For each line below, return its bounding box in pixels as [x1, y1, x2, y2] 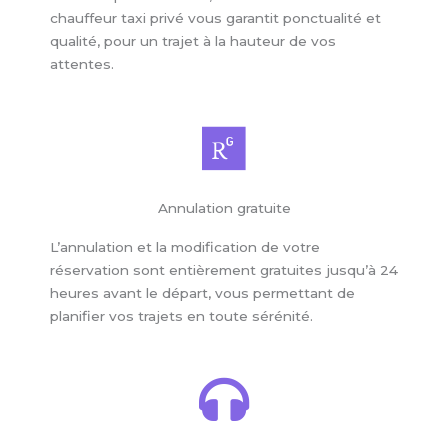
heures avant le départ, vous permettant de [50, 284, 355, 301]
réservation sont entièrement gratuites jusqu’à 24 [50, 261, 398, 278]
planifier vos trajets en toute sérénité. [50, 307, 313, 324]
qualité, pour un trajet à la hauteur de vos [50, 32, 336, 49]
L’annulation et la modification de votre [50, 238, 320, 255]
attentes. [50, 55, 114, 72]
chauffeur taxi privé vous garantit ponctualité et [50, 9, 381, 26]
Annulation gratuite [157, 199, 291, 216]
